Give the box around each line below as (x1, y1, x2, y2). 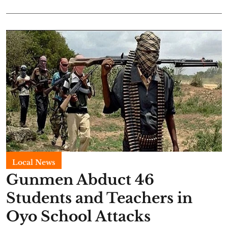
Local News (12, 157, 55, 167)
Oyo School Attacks (6, 207, 151, 225)
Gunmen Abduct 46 (6, 170, 154, 189)
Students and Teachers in (6, 189, 192, 207)
